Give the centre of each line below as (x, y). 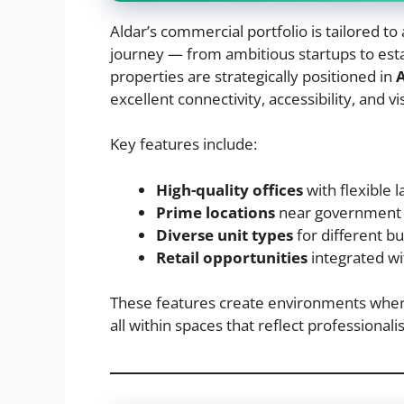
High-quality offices (230, 189)
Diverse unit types (225, 234)
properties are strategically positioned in (253, 76)
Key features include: (184, 144)
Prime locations (216, 212)
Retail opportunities (232, 257)
